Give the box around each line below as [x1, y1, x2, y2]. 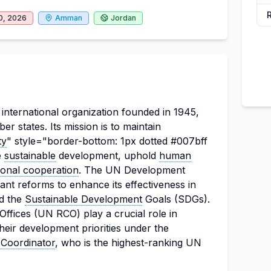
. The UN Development [79, 164, 185, 176]
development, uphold [56, 149, 159, 162]
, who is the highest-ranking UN [55, 237, 201, 249]
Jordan [111, 13, 136, 22]
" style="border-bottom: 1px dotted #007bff [7, 135, 207, 147]
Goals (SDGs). [142, 193, 210, 205]
